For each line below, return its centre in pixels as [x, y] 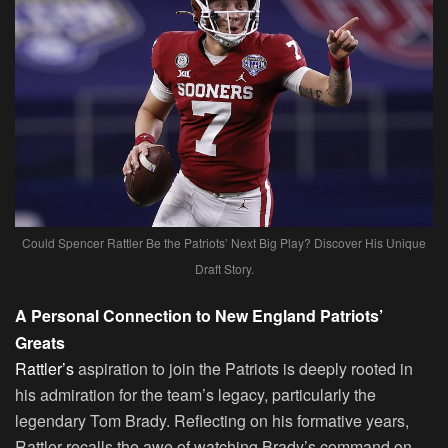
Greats [40, 343]
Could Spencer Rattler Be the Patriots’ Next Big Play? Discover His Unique [224, 243]
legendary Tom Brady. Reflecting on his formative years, [212, 421]
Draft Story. [224, 269]
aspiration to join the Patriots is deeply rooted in [243, 369]
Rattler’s [44, 369]
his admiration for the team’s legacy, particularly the [195, 395]
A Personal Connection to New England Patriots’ [199, 316]
